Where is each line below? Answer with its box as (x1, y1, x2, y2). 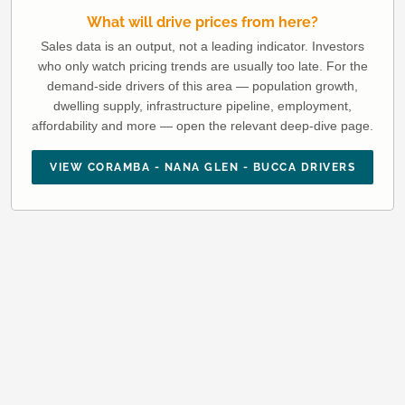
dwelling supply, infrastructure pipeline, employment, (53, 98, 352, 113)
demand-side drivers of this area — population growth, (47, 78, 358, 93)
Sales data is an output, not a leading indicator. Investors (41, 38, 364, 53)
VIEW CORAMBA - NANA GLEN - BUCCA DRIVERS (50, 160, 355, 174)
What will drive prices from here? (87, 13, 318, 31)
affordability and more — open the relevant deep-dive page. (32, 118, 373, 133)
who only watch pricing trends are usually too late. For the (37, 58, 368, 73)
